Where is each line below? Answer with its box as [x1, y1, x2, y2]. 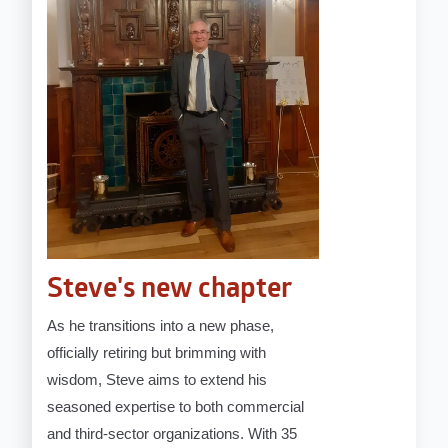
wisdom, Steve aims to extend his [47, 371, 268, 389]
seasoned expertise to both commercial [47, 398, 305, 416]
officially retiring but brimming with [47, 344, 267, 362]
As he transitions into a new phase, [47, 317, 275, 335]
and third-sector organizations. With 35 [47, 425, 298, 443]
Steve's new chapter [47, 276, 293, 305]
